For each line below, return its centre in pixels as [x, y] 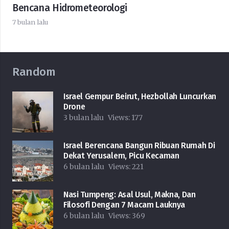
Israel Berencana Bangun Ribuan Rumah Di [139, 146]
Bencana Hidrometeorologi [70, 8]
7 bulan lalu [30, 22]
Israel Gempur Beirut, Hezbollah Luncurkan [140, 97]
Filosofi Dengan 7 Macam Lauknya [124, 205]
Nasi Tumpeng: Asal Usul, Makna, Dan [130, 195]
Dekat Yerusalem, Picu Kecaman [121, 156]
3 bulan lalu [84, 118]
